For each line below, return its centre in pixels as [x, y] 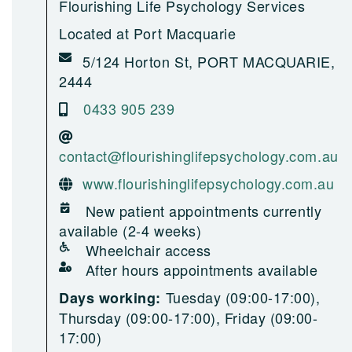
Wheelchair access [146, 250]
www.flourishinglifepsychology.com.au [206, 183]
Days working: [112, 298]
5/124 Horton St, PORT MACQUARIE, [207, 61]
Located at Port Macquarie [148, 33]
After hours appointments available [200, 269]
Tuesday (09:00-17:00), [243, 297]
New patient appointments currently [203, 211]
